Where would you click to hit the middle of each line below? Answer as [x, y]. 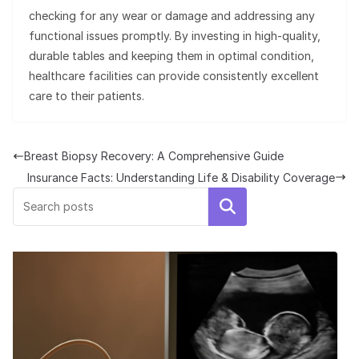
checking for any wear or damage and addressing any [172, 16]
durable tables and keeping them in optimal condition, [171, 56]
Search [228, 206]
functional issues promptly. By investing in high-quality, [175, 36]
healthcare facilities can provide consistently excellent [174, 76]
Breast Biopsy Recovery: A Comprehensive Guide [154, 156]
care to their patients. [87, 96]
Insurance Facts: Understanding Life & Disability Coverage [181, 177]
